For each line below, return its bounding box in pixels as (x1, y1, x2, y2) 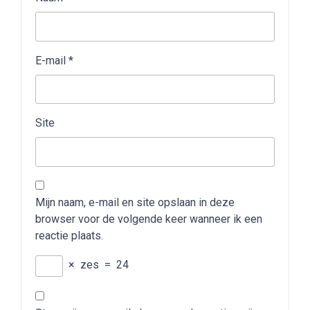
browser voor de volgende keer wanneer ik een (35, 212, 262, 226)
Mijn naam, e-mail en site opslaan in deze (35, 195, 235, 209)
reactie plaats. (35, 228, 103, 242)
